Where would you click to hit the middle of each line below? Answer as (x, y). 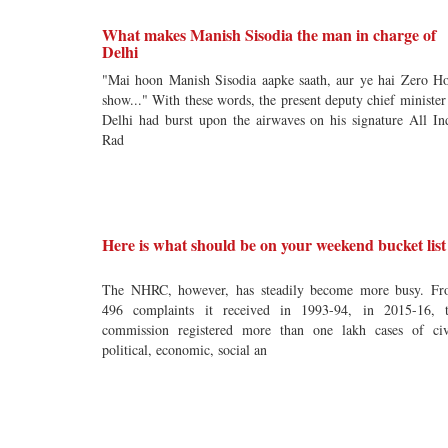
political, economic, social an (184, 349)
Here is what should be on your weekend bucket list (274, 244)
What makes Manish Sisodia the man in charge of (269, 34)
